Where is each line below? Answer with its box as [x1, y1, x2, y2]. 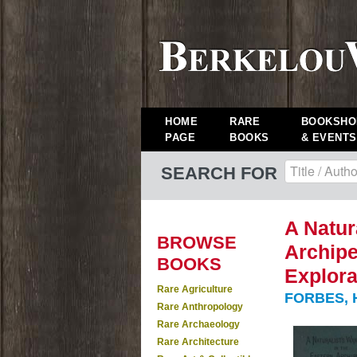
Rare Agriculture [157, 284, 233, 295]
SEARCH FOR [161, 163, 277, 183]
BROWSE [157, 233, 237, 253]
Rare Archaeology [157, 319, 240, 330]
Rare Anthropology [157, 301, 243, 312]
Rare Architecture [157, 336, 239, 347]
